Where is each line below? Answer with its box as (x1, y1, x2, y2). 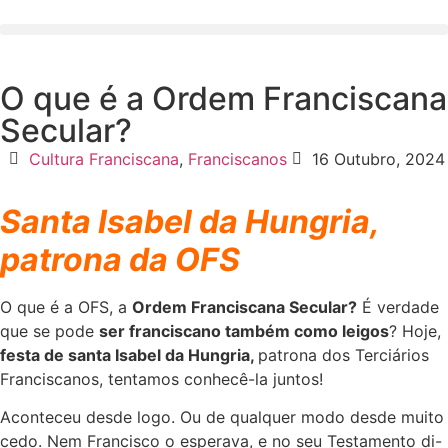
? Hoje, (389, 321, 441, 341)
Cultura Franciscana (28, 149, 179, 169)
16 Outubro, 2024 (311, 149, 445, 169)
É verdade (357, 297, 439, 317)
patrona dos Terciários (258, 345, 429, 365)
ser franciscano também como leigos (99, 321, 389, 341)
